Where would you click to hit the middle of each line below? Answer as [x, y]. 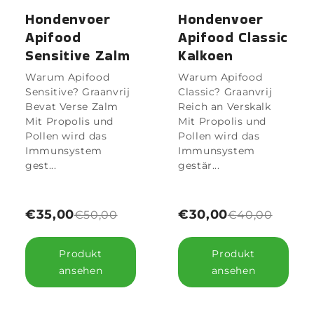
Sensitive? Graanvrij [78, 92]
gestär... [199, 166]
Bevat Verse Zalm [72, 107]
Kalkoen [206, 56]
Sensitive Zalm [78, 56]
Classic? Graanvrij [225, 92]
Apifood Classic [233, 37]
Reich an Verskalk [225, 107]
